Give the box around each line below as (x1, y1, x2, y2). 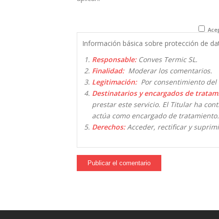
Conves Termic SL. (136, 54, 197, 64)
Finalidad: (92, 66, 124, 75)
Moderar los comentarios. (124, 66, 212, 75)
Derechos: (92, 122, 125, 131)
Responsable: (92, 54, 136, 64)
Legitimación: (92, 77, 137, 87)
